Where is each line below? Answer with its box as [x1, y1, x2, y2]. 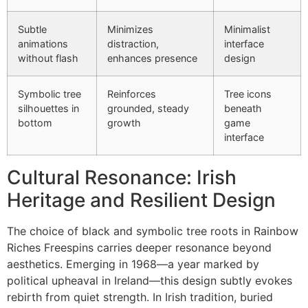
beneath [224, 102, 262, 114]
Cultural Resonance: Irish [7, 165, 236, 189]
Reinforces [107, 87, 156, 100]
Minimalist [224, 23, 270, 35]
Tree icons [224, 87, 272, 100]
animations [18, 37, 68, 49]
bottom [18, 116, 52, 129]
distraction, [107, 37, 159, 49]
